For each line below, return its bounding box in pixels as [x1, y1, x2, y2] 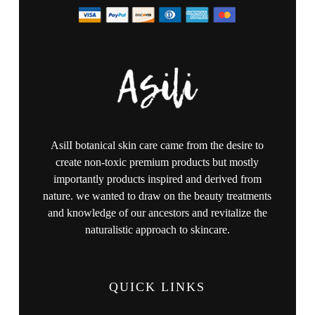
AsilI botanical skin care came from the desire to [51, 139, 264, 152]
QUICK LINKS [109, 280, 206, 295]
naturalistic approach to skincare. [84, 224, 230, 236]
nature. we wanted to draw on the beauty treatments [43, 190, 272, 202]
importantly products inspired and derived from [53, 173, 262, 186]
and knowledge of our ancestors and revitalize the [47, 207, 267, 219]
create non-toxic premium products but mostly [56, 156, 259, 169]
